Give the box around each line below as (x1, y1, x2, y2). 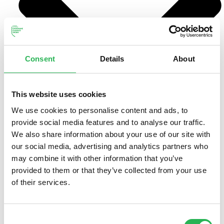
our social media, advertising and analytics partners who (11, 141, 208, 150)
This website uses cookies (11, 90, 106, 98)
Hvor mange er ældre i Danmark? (32, 200, 158, 212)
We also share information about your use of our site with (11, 129, 210, 138)
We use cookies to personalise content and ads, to (11, 105, 188, 114)
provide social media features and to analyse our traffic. (11, 117, 205, 126)
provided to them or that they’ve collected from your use (11, 165, 206, 174)
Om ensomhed (32, 164, 88, 176)
